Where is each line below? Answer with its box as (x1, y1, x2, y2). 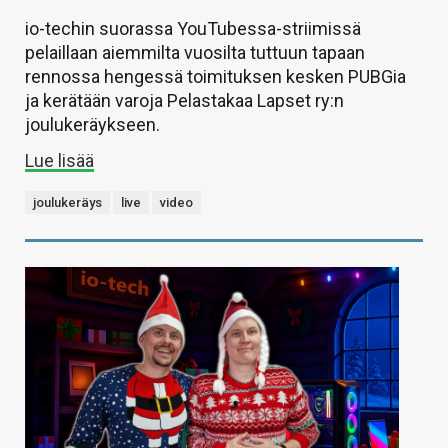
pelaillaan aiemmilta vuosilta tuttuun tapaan (25, 41, 365, 63)
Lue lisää (25, 149, 94, 171)
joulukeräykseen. (25, 113, 160, 135)
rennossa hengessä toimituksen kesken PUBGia (25, 65, 406, 87)
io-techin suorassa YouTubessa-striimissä (25, 17, 361, 39)
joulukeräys (33, 194, 102, 210)
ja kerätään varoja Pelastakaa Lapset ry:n (25, 89, 344, 111)
